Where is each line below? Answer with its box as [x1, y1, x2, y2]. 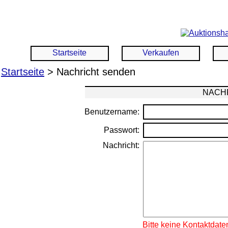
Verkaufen [142, 48, 179, 57]
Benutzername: [84, 107, 140, 116]
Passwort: [104, 126, 140, 134]
